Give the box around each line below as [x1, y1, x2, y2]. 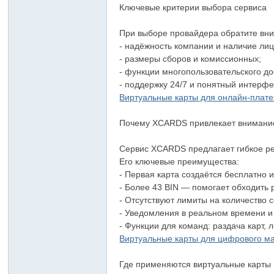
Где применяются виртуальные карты [119, 259, 272, 269]
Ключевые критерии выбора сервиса [119, 2, 267, 12]
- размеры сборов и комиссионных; [119, 54, 267, 64]
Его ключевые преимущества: [119, 157, 245, 166]
